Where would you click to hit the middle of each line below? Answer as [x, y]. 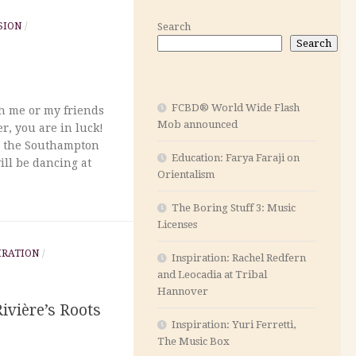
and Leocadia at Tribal [212, 274]
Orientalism [186, 174]
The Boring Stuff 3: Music [234, 207]
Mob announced [197, 124]
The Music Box [193, 341]
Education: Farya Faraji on [236, 157]
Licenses [177, 224]
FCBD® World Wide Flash [236, 107]
